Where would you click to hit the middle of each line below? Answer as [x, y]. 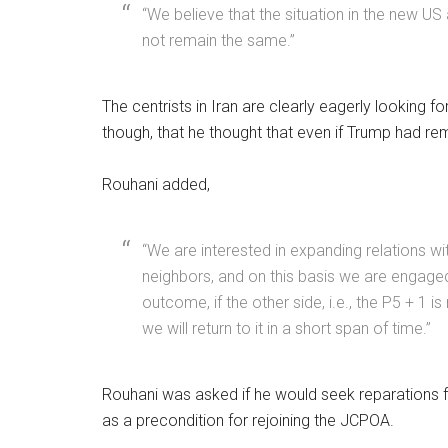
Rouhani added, [156, 184]
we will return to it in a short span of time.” [286, 328]
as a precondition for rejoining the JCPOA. [248, 420]
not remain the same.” [218, 40]
